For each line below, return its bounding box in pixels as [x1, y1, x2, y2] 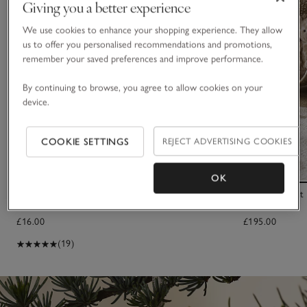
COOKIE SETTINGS [40, 136, 130, 148]
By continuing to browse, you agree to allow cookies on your [23, 82, 263, 94]
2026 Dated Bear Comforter [16, 188, 138, 201]
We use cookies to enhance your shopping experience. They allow [23, 24, 283, 36]
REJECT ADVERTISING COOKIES [162, 136, 293, 147]
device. [23, 96, 50, 108]
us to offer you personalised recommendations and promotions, [23, 38, 273, 51]
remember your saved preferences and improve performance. [23, 53, 267, 65]
